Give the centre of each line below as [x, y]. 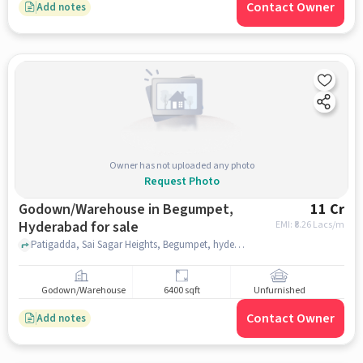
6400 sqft [181, 291]
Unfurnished [279, 291]
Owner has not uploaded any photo [181, 165]
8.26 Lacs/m [320, 225]
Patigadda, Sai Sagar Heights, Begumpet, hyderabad [239, 244]
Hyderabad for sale [78, 227]
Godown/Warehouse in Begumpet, [126, 209]
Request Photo [181, 181]
